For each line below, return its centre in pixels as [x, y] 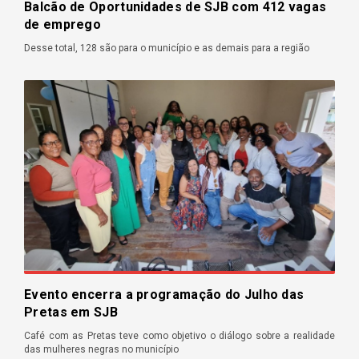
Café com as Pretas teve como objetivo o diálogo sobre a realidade [179, 335]
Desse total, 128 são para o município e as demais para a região [167, 48]
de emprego [63, 25]
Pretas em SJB [71, 312]
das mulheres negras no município [101, 349]
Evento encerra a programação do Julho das [164, 294]
